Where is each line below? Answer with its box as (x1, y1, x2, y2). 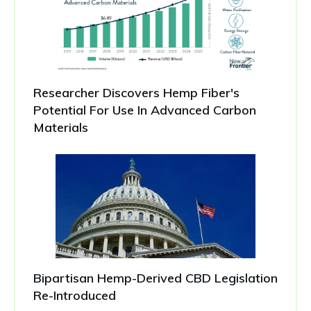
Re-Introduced (33, 287, 116, 303)
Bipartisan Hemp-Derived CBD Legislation (33, 269, 278, 286)
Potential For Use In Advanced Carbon (33, 101, 256, 118)
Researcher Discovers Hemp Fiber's (33, 84, 239, 101)
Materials (33, 119, 88, 135)
